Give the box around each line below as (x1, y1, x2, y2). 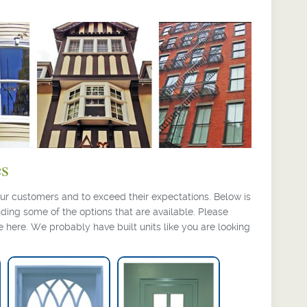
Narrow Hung (138, 260, 199, 271)
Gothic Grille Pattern (14, 260, 104, 271)
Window (149, 271, 188, 282)
